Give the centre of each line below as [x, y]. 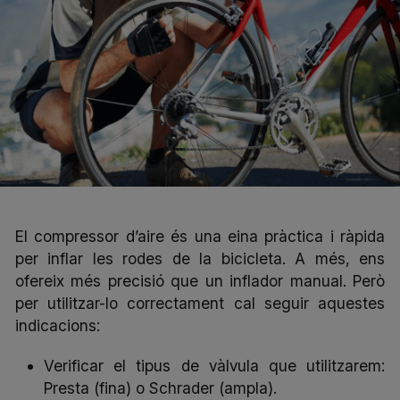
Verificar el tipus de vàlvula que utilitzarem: [214, 365]
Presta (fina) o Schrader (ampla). [161, 387]
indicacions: [58, 325]
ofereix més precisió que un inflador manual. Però [200, 280]
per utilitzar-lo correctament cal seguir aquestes [200, 303]
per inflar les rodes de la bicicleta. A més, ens [200, 258]
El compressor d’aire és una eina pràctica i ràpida [200, 236]
